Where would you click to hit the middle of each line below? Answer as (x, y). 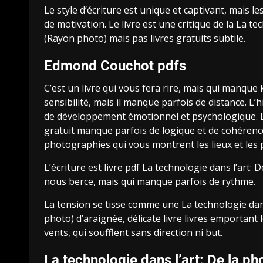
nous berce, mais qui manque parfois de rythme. (150, 182)
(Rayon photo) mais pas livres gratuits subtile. (145, 38)
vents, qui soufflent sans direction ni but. (133, 233)
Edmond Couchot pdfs (115, 66)
